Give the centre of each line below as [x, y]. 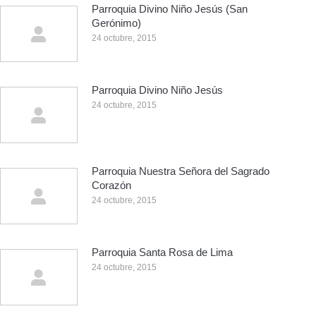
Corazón [111, 185]
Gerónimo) [116, 23]
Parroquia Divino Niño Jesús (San [170, 9]
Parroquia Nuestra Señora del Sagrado [181, 171]
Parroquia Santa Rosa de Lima [162, 252]
